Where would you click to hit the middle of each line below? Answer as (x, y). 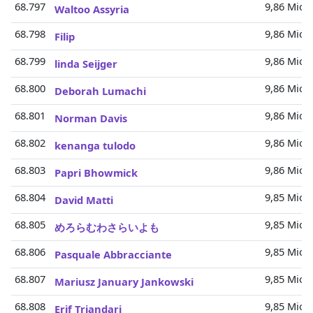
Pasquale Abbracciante (113, 254)
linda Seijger (86, 64)
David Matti (84, 200)
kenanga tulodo (95, 145)
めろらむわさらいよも (107, 227)
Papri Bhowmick (96, 173)
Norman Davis (91, 118)
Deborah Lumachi (100, 91)
